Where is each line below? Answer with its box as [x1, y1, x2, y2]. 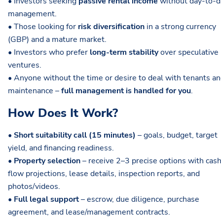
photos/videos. [8, 181, 60, 192]
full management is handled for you [61, 85, 191, 97]
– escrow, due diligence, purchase [81, 194, 199, 205]
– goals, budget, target [136, 130, 218, 141]
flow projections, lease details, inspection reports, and [8, 168, 200, 180]
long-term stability [90, 47, 158, 58]
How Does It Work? [8, 105, 118, 121]
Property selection [14, 155, 80, 167]
